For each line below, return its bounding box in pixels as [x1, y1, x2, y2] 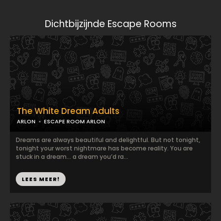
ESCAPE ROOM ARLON [44, 117, 105, 125]
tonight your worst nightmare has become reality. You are [16, 144, 193, 152]
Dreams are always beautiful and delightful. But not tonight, [16, 136, 200, 144]
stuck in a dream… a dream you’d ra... [16, 152, 128, 161]
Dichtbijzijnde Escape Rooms [44, 17, 177, 31]
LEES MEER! [22, 175, 60, 183]
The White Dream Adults [17, 105, 119, 117]
